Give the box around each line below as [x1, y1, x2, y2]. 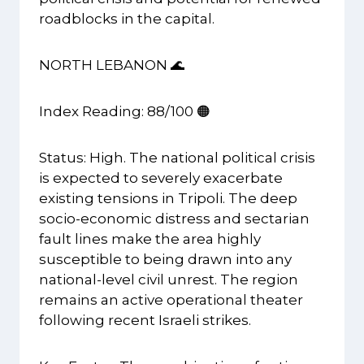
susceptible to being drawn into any [39, 251, 292, 268]
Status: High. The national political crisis [39, 149, 315, 167]
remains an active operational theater [39, 292, 303, 309]
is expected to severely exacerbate [39, 170, 283, 187]
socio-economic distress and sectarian [39, 210, 310, 227]
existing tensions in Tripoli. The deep [39, 190, 297, 207]
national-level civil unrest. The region [39, 271, 298, 288]
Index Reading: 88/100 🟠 [39, 103, 210, 120]
